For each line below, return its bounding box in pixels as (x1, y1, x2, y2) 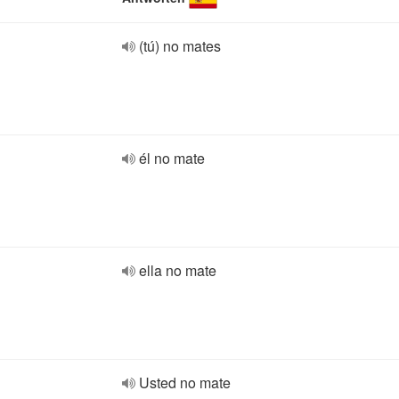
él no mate (139, 148, 205, 168)
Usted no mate (139, 372, 231, 393)
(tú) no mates (139, 36, 221, 56)
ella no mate (139, 260, 216, 281)
